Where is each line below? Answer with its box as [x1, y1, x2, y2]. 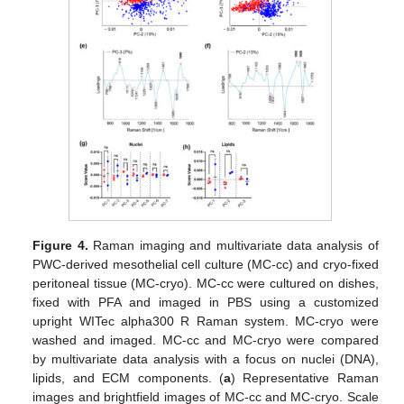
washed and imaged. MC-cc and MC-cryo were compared [32, 333, 379, 348]
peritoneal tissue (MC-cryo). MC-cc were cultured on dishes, [32, 276, 379, 291]
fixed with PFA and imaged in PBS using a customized [32, 295, 379, 310]
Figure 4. [32, 238, 88, 253]
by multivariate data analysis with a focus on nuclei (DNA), [32, 352, 379, 367]
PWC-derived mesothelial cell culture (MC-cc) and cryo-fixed [32, 257, 379, 272]
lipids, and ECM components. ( [32, 371, 224, 386]
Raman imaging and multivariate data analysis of [87, 238, 379, 253]
